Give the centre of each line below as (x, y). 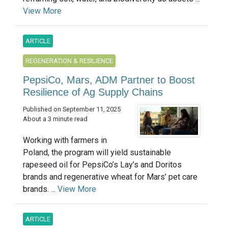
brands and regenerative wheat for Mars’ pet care (110, 177)
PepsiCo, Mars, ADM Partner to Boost (109, 80)
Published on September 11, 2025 (72, 109)
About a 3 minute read (55, 119)
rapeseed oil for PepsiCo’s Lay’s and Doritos (102, 164)
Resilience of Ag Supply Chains (93, 92)
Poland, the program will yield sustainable (97, 152)
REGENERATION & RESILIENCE (69, 61)
